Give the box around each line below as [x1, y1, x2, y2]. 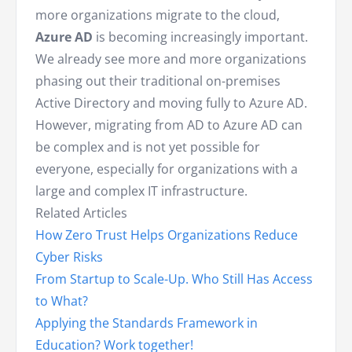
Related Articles [35, 204, 127, 222]
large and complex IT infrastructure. [35, 182, 247, 200]
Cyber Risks [35, 248, 103, 266]
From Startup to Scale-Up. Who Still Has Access [35, 270, 313, 288]
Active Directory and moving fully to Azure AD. [35, 94, 307, 112]
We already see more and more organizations [35, 50, 306, 68]
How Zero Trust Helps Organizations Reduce [35, 226, 298, 244]
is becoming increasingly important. [93, 28, 308, 46]
